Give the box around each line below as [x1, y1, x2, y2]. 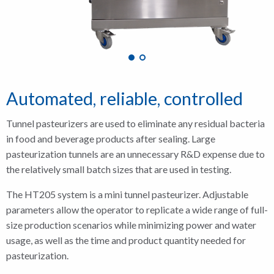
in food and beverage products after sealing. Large [6, 133, 215, 144]
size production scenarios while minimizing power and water [6, 219, 256, 231]
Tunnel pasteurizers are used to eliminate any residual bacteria [6, 117, 265, 129]
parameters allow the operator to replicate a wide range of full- [6, 204, 268, 215]
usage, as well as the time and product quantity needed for [6, 234, 246, 246]
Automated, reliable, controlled [6, 88, 243, 109]
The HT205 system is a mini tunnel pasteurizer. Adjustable [6, 188, 248, 200]
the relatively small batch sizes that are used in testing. [6, 163, 231, 175]
